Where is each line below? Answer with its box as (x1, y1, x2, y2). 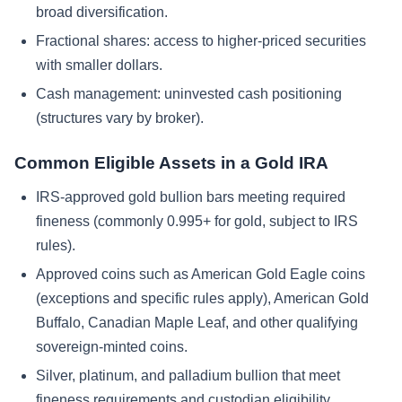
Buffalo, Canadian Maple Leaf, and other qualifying (36, 314, 358, 330)
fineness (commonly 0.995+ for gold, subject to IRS (36, 213, 358, 229)
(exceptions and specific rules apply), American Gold (36, 290, 369, 306)
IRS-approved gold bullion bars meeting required (36, 188, 345, 205)
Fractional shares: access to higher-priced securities (36, 33, 366, 49)
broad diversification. (36, 4, 168, 21)
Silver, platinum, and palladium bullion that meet (36, 367, 340, 383)
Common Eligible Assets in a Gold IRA (14, 153, 328, 172)
